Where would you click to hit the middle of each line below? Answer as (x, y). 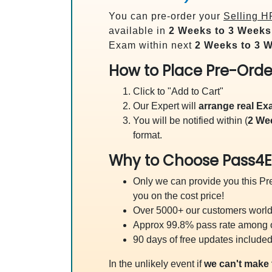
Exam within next (152, 45)
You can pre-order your (166, 16)
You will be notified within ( (190, 121)
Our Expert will (166, 106)
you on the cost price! (178, 196)
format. (148, 135)
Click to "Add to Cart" (178, 91)
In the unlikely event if (156, 264)
